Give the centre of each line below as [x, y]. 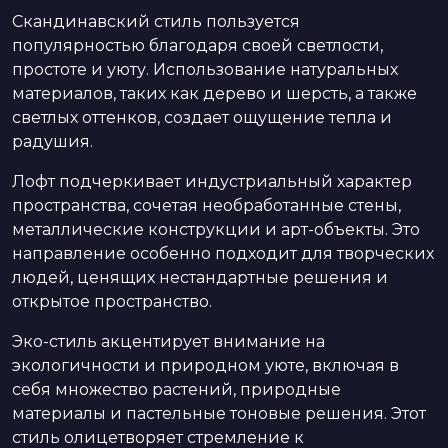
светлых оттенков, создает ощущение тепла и [202, 117]
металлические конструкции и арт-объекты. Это [216, 229]
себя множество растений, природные [176, 389]
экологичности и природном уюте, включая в [205, 365]
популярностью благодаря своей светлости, [197, 45]
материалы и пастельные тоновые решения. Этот [219, 413]
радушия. [52, 141]
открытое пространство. [112, 301]
